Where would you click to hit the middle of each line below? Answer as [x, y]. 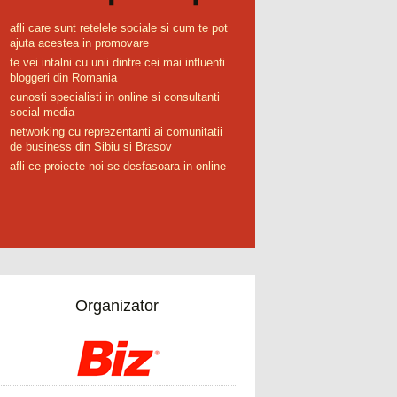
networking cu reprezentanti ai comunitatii [116, 132]
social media [42, 112]
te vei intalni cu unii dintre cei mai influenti [117, 62]
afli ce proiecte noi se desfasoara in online [118, 166]
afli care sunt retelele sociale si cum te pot [119, 28]
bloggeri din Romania [63, 78]
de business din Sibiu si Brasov [91, 147]
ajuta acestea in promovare [79, 43]
